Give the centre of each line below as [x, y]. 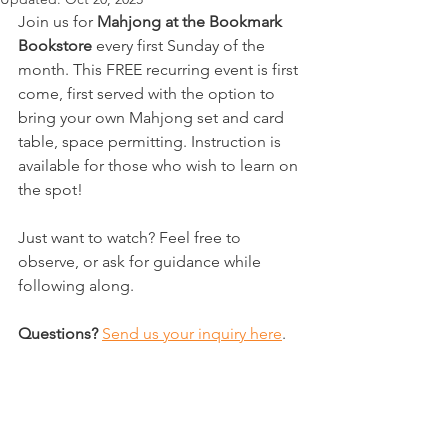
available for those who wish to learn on [160, 165]
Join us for [57, 21]
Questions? [58, 333]
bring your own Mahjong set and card [153, 117]
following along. [76, 285]
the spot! [52, 189]
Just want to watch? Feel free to [131, 237]
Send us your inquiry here [192, 333]
